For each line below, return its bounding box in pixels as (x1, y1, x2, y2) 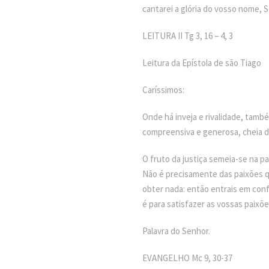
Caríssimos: (142, 84, 184, 95)
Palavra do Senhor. (142, 225, 210, 237)
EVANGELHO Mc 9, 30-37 (142, 252, 232, 264)
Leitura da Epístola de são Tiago (142, 57, 261, 68)
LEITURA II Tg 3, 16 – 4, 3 (142, 30, 233, 41)
